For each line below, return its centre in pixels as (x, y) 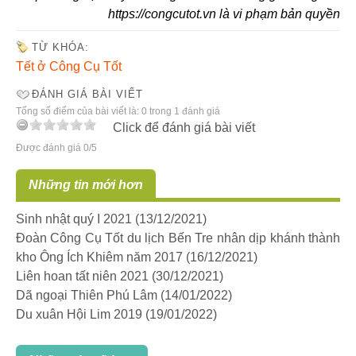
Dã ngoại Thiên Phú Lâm (87, 296)
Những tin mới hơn (86, 185)
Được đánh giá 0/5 (56, 148)
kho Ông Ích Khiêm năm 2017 (99, 257)
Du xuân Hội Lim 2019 (79, 315)
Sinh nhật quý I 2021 (74, 219)
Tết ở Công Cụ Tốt (69, 67)
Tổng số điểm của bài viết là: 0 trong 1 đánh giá (118, 112)
